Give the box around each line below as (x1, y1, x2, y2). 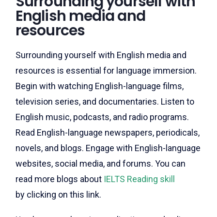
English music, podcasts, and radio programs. (15, 112, 189, 122)
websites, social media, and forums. (15, 158, 155, 169)
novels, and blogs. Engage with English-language (15, 143, 201, 153)
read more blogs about (15, 174, 104, 184)
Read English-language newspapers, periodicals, (15, 127, 200, 138)
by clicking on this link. (15, 189, 101, 200)
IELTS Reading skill (104, 174, 177, 184)
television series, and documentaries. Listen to (15, 96, 194, 107)
